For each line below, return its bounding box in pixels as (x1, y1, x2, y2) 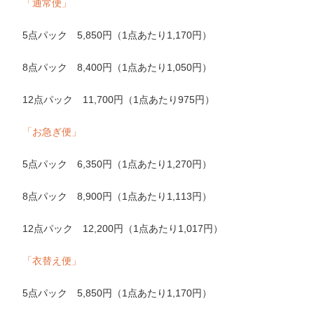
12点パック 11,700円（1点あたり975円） (22, 93, 215, 105)
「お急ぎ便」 (22, 125, 82, 137)
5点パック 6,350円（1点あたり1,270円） (22, 158, 212, 170)
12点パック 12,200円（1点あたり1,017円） (22, 222, 224, 234)
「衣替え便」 (22, 254, 82, 266)
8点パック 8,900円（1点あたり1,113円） (22, 190, 212, 202)
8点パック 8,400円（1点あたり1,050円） (22, 61, 212, 73)
